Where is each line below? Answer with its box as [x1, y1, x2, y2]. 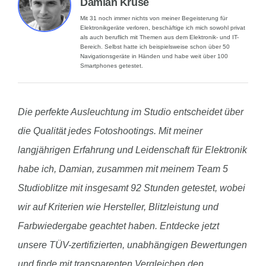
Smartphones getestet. [80, 62, 143, 69]
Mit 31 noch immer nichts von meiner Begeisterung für [80, 15, 227, 22]
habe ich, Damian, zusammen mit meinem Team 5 [18, 164, 228, 175]
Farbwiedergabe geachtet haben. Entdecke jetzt [18, 221, 219, 232]
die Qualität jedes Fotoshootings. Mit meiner [18, 126, 202, 137]
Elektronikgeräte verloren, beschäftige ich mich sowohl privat [80, 24, 245, 31]
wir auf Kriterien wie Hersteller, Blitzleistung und [18, 202, 218, 213]
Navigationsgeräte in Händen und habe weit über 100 [80, 53, 228, 60]
